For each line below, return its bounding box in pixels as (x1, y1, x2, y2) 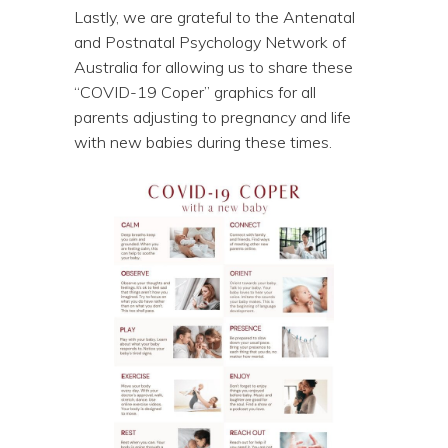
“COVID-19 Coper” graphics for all (74, 81, 316, 102)
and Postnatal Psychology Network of (74, 31, 346, 52)
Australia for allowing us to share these (74, 56, 353, 77)
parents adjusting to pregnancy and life (74, 106, 351, 127)
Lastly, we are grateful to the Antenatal (74, 6, 355, 27)
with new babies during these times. (74, 131, 336, 152)
